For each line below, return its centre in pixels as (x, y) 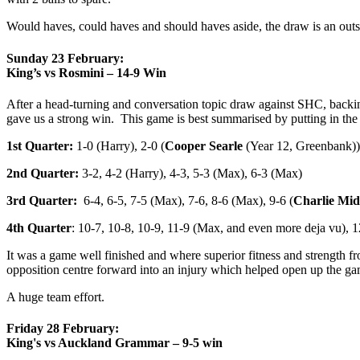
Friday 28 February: (63, 329)
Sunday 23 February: (67, 58)
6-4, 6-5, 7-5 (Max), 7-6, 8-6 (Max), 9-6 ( (185, 200)
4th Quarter (39, 227)
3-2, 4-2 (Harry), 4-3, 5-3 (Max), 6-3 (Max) (190, 173)
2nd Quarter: (43, 173)
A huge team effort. (55, 297)
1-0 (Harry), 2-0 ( (119, 145)
